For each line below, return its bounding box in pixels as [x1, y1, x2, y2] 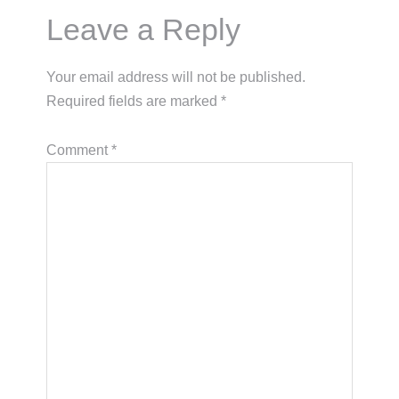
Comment [46, 142, 112, 158]
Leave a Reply [46, 12, 241, 46]
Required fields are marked [46, 93, 222, 109]
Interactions [19, 28, 202, 68]
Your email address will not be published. [46, 69, 306, 85]
